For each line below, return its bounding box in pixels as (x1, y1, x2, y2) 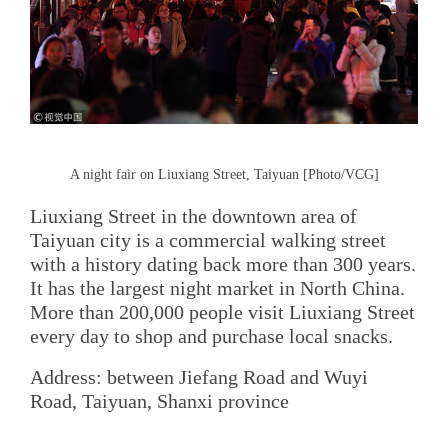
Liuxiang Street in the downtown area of (30, 205, 357, 228)
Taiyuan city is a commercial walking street (30, 229, 386, 252)
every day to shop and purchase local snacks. (30, 325, 413, 348)
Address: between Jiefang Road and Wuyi (30, 366, 368, 389)
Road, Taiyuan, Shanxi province (30, 390, 289, 413)
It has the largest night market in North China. (30, 277, 405, 300)
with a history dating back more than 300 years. (30, 253, 416, 276)
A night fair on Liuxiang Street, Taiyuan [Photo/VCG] (69, 166, 379, 182)
